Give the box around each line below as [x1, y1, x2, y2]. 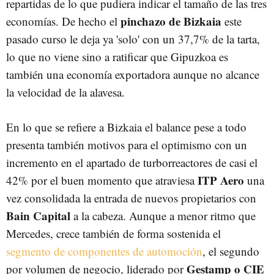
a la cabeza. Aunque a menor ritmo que [70, 207, 256, 223]
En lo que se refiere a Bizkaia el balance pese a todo [6, 119, 246, 135]
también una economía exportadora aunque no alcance [6, 66, 259, 82]
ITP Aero [194, 171, 244, 188]
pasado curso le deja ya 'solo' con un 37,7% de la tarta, [6, 31, 260, 46]
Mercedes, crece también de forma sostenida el [6, 225, 221, 241]
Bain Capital [6, 207, 70, 224]
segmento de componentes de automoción [6, 243, 202, 259]
